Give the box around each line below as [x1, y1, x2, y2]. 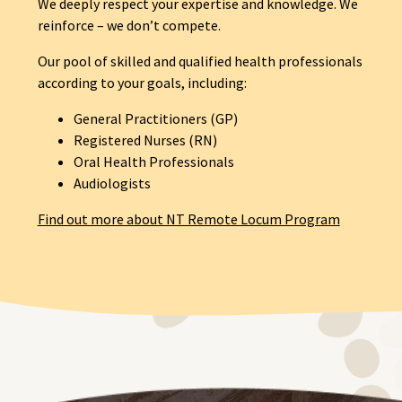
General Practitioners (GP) [73, 109, 238, 128]
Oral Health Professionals [73, 153, 234, 171]
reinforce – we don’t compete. [37, 16, 221, 35]
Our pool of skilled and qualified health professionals [37, 52, 363, 71]
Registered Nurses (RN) [73, 131, 217, 150]
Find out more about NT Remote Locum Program [37, 210, 340, 229]
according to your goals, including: [37, 74, 247, 92]
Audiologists [73, 174, 151, 193]
